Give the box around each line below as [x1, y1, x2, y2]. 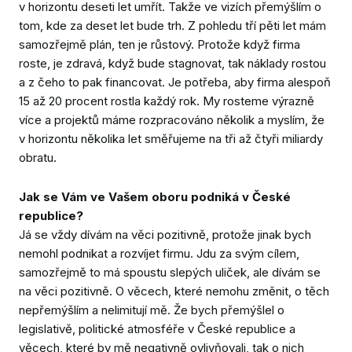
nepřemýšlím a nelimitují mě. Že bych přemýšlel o [19, 302, 284, 317]
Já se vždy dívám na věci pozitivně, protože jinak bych [19, 226, 311, 242]
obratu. [19, 150, 57, 166]
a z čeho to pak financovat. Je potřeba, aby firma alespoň [19, 75, 331, 90]
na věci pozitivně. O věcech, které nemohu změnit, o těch [19, 283, 329, 299]
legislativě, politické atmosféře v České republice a [19, 321, 295, 336]
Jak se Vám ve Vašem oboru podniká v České [19, 189, 291, 204]
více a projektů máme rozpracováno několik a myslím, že [19, 112, 324, 128]
